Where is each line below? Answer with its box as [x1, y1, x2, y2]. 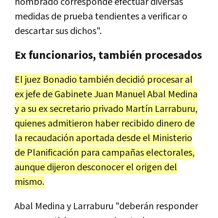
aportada [76, 131, 114, 145]
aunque [15, 161, 45, 174]
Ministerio [152, 131, 192, 145]
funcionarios [29, 48, 93, 63]
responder [156, 200, 198, 213]
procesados [145, 48, 202, 63]
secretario [50, 102, 91, 115]
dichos [70, 24, 96, 37]
